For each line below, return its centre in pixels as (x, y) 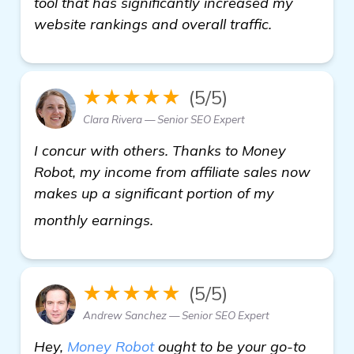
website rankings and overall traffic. (153, 24)
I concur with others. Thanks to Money (160, 150)
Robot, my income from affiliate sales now (172, 171)
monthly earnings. (96, 220)
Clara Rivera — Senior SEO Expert (164, 119)
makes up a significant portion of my (154, 193)
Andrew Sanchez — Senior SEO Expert (176, 315)
